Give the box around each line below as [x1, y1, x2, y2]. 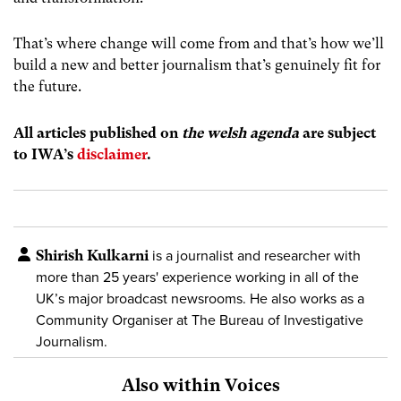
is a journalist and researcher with [149, 246, 361, 265]
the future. [13, 78, 81, 96]
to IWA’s [13, 145, 77, 163]
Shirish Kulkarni [36, 246, 149, 264]
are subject [299, 124, 376, 141]
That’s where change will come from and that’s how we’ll [13, 35, 384, 53]
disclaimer [77, 145, 147, 163]
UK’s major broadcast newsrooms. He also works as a [36, 289, 364, 308]
